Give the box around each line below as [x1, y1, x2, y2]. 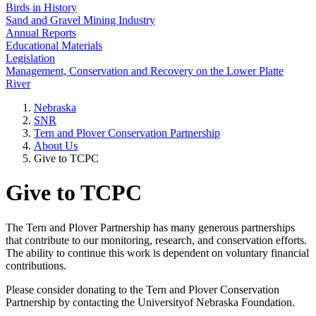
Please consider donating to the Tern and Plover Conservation [6, 283, 279, 296]
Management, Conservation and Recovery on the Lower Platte [6, 65, 284, 77]
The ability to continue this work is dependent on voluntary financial [6, 246, 309, 259]
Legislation [6, 52, 55, 64]
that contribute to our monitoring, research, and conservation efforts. [6, 233, 307, 246]
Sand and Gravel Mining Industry [6, 14, 155, 26]
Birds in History [6, 1, 77, 13]
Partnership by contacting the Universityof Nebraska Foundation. [6, 296, 298, 308]
